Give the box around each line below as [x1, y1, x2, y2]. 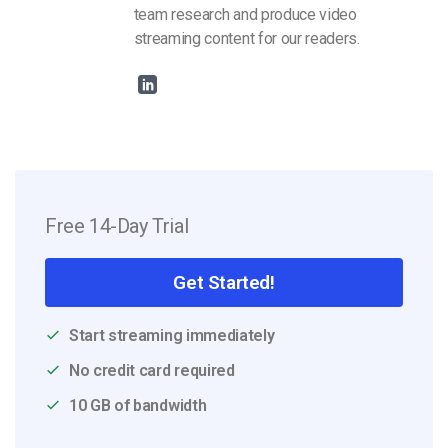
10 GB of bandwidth [69, 395, 207, 415]
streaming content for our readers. [133, 28, 360, 48]
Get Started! [173, 271, 275, 295]
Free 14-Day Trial [45, 214, 189, 239]
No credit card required [69, 360, 235, 380]
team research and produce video [133, 4, 357, 24]
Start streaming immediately [69, 326, 275, 346]
